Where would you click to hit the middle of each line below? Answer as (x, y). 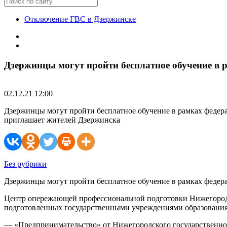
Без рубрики (25, 164)
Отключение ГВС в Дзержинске (80, 19)
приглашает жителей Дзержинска (62, 120)
